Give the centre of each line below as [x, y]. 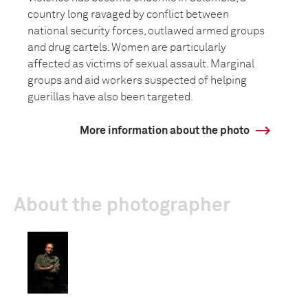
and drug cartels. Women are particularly [127, 47]
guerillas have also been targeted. [110, 97]
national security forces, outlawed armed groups [146, 31]
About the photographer [122, 206]
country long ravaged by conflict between [128, 14]
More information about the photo [165, 131]
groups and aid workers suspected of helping [137, 80]
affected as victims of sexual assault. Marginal [141, 64]
